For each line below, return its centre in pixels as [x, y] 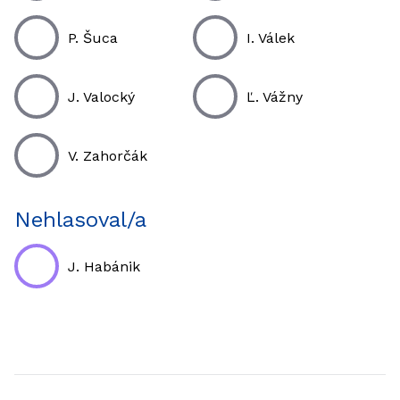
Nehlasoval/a [80, 220]
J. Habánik [104, 266]
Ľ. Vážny [275, 96]
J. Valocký [101, 96]
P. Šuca [93, 37]
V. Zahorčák [108, 155]
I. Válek [271, 37]
